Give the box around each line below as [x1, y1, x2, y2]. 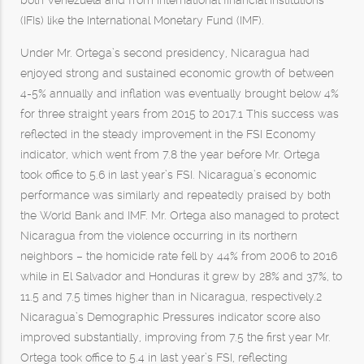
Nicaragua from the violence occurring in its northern [20, 229, 297, 242]
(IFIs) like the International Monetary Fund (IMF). [20, 14, 264, 27]
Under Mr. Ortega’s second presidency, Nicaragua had [20, 46, 310, 59]
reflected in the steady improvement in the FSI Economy [20, 128, 316, 141]
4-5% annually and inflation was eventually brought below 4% [20, 87, 339, 100]
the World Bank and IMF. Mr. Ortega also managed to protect [20, 209, 339, 222]
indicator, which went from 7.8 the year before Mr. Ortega [20, 148, 320, 161]
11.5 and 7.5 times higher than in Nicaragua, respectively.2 [20, 290, 322, 303]
